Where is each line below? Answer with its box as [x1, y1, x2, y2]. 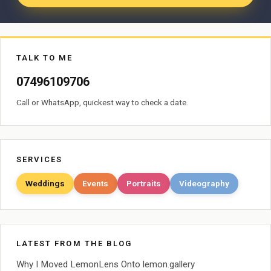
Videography [179, 178, 230, 188]
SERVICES [16, 154, 63, 164]
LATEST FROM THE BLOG [16, 239, 132, 249]
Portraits [126, 178, 162, 188]
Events [82, 178, 109, 188]
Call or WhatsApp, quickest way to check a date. [16, 97, 188, 107]
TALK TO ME [16, 53, 73, 62]
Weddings [25, 178, 65, 188]
